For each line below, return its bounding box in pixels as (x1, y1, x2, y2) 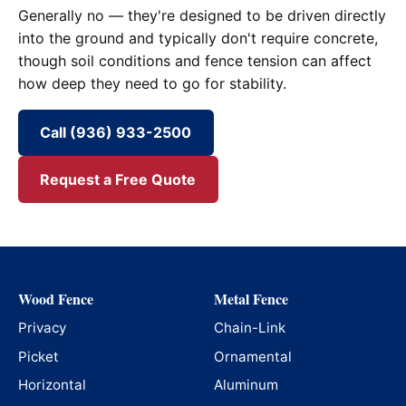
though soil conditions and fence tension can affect (18, 52, 372, 71)
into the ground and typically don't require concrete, (18, 29, 378, 48)
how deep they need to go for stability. (18, 74, 286, 93)
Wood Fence (18, 287, 93, 309)
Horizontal (18, 376, 86, 394)
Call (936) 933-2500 (40, 123, 192, 142)
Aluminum (214, 376, 278, 394)
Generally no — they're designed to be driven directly (18, 6, 386, 25)
